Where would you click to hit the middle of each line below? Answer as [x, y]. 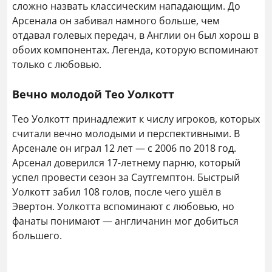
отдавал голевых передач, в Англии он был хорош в [135, 35]
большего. [37, 236]
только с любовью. [57, 64]
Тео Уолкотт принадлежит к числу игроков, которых [136, 119]
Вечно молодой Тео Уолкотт [93, 94]
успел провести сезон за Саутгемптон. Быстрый [126, 177]
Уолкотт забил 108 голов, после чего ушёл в [117, 192]
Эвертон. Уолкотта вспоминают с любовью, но [123, 206]
